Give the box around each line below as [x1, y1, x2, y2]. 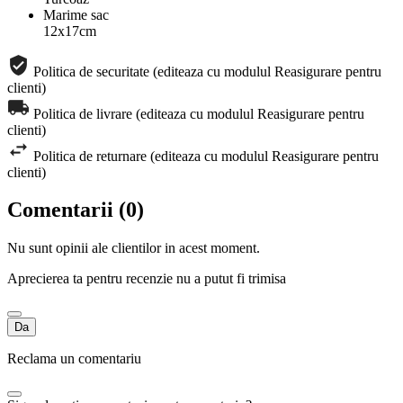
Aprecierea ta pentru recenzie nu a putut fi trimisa [7, 271, 286, 287]
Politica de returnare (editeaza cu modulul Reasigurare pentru [33, 148, 379, 164]
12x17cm [43, 22, 96, 39]
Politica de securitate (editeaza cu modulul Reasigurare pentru [33, 63, 381, 79]
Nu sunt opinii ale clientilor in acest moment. [7, 240, 260, 256]
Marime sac [43, 6, 109, 22]
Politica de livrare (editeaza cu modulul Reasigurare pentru [33, 105, 364, 121]
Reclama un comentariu [7, 351, 141, 367]
